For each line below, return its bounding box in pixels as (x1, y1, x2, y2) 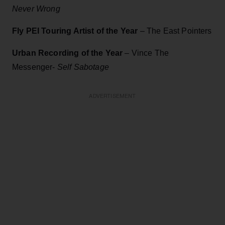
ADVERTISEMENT (89, 93, 136, 99)
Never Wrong (12, 4, 60, 13)
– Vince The (125, 48, 169, 57)
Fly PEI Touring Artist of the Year (12, 26, 140, 35)
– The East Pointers (140, 26, 212, 35)
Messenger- (12, 62, 57, 71)
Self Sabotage (57, 62, 109, 71)
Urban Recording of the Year (12, 48, 125, 57)
